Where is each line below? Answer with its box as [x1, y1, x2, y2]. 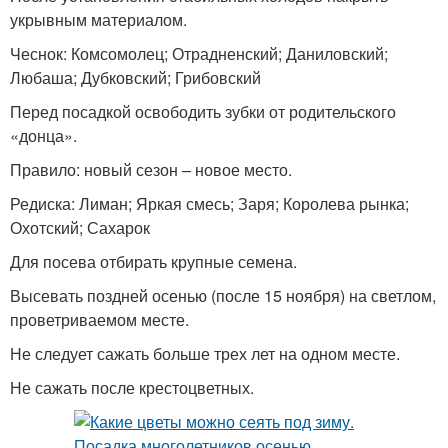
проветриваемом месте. [10, 307, 189, 331]
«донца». [10, 123, 77, 147]
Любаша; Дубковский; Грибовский [10, 65, 261, 89]
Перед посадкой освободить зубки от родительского [10, 99, 396, 123]
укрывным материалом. [10, 7, 187, 31]
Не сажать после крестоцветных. [10, 375, 254, 399]
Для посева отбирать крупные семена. [10, 249, 297, 273]
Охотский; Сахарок [10, 215, 150, 239]
